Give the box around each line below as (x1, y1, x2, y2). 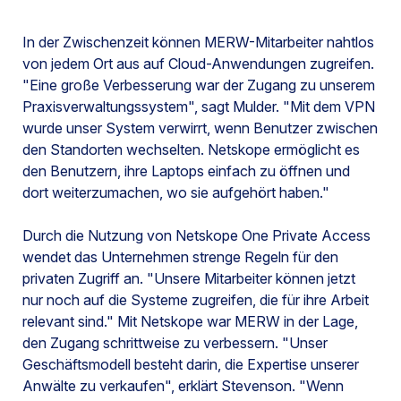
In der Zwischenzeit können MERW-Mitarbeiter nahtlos (22, 33, 374, 52)
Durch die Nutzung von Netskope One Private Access (22, 226, 371, 245)
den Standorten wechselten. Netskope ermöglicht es (22, 141, 360, 159)
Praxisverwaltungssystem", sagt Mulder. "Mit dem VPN (22, 98, 375, 116)
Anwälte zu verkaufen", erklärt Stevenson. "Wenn (22, 377, 344, 396)
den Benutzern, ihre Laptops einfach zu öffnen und (22, 162, 350, 181)
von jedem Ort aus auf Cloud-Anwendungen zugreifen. (22, 55, 374, 73)
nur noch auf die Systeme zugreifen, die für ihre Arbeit (22, 291, 369, 310)
